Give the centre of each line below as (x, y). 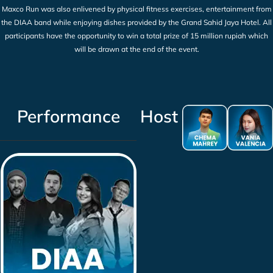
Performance (68, 116)
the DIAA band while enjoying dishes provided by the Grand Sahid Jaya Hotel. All (136, 23)
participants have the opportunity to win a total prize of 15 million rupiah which (136, 36)
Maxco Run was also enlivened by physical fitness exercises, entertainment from (136, 9)
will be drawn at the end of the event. (136, 49)
